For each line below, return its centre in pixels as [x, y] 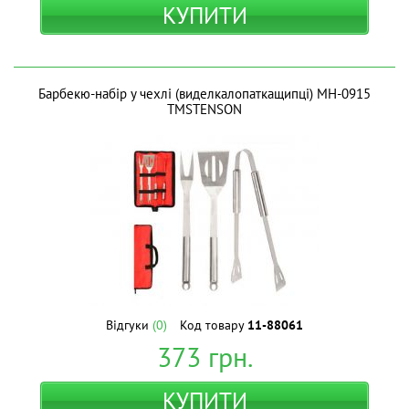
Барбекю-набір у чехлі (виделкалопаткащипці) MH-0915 [204, 94]
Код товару [214, 325]
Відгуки [129, 325]
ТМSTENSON [204, 109]
